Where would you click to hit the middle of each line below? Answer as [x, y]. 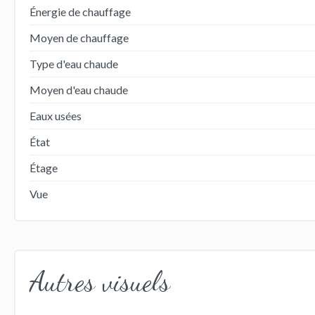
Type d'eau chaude [73, 63]
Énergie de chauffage [80, 11]
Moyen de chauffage [79, 37]
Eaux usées [55, 115]
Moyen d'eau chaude [78, 89]
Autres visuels [99, 281]
